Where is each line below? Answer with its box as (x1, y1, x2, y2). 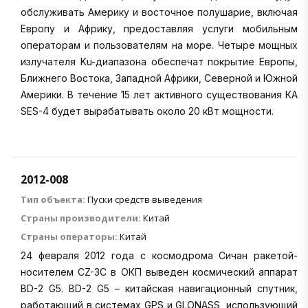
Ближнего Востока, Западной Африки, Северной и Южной (21, 71, 298, 84)
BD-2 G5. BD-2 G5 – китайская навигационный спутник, (21, 282, 298, 294)
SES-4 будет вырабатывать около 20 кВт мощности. (21, 104, 274, 117)
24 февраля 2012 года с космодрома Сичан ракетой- (21, 249, 298, 261)
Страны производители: (21, 211, 141, 224)
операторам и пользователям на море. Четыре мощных (21, 38, 298, 51)
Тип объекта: (21, 192, 85, 206)
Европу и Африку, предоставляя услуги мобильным (21, 22, 298, 34)
